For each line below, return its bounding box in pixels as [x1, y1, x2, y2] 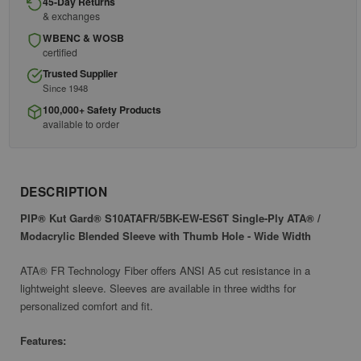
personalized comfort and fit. [20, 298, 153, 314]
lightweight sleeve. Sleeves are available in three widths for [20, 280, 296, 297]
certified [43, 44, 77, 59]
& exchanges [43, 9, 100, 23]
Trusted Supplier [43, 66, 118, 81]
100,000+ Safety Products [43, 102, 161, 117]
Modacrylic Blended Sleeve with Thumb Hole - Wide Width [20, 228, 311, 244]
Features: [20, 333, 66, 349]
